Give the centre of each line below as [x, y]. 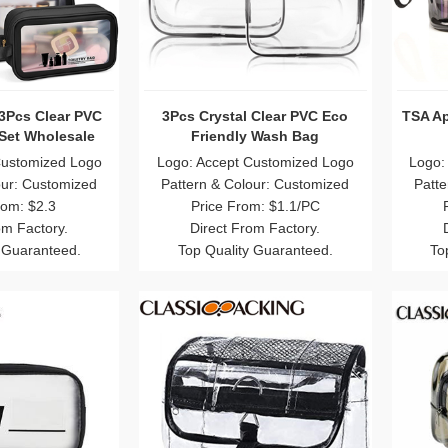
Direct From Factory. [255, 228]
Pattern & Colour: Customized [255, 184]
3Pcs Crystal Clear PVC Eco [255, 116]
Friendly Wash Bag [255, 136]
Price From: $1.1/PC [255, 206]
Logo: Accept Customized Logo [255, 162]
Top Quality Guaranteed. [255, 250]
